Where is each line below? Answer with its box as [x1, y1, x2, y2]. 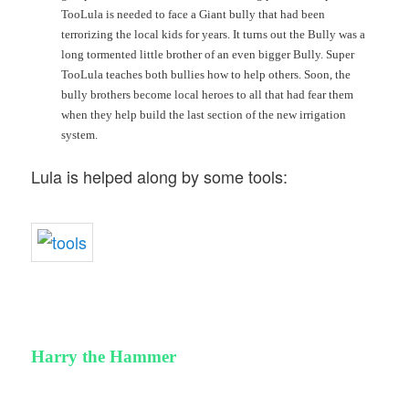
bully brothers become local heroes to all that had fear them [60, 87, 353, 101]
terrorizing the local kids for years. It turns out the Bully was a [60, 26, 365, 41]
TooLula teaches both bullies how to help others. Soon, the [60, 67, 351, 81]
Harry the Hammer [31, 346, 177, 366]
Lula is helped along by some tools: [31, 163, 288, 188]
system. [60, 127, 98, 142]
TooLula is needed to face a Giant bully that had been [60, 6, 325, 21]
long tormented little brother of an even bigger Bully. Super [60, 47, 354, 61]
